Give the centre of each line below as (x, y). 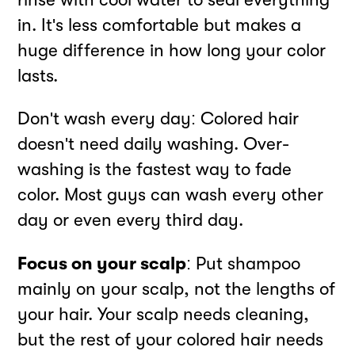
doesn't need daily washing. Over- (154, 144)
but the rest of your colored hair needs (171, 339)
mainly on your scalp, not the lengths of (177, 288)
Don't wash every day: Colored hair (158, 119)
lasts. (38, 76)
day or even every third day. (131, 220)
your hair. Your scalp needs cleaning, (164, 314)
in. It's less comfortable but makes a (160, 25)
